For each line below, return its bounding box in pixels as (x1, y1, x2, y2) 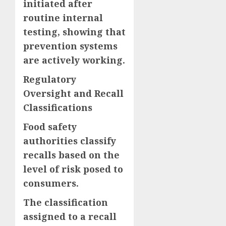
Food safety (23, 120, 77, 133)
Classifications (23, 101, 92, 114)
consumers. (23, 177, 79, 189)
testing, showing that (23, 25, 126, 38)
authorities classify (23, 134, 116, 147)
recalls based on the (23, 148, 120, 161)
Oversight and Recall (23, 87, 124, 99)
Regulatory (23, 73, 76, 85)
